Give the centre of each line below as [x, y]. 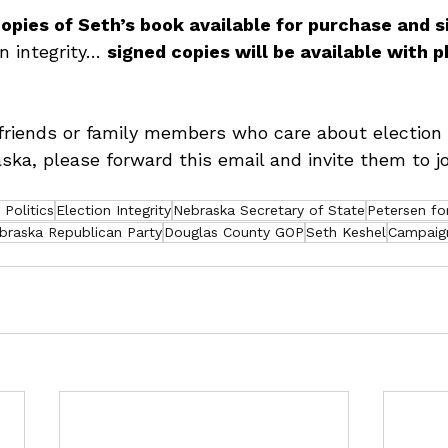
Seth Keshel [346, 232]
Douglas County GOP [234, 232]
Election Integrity [113, 210]
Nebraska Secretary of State [269, 210]
